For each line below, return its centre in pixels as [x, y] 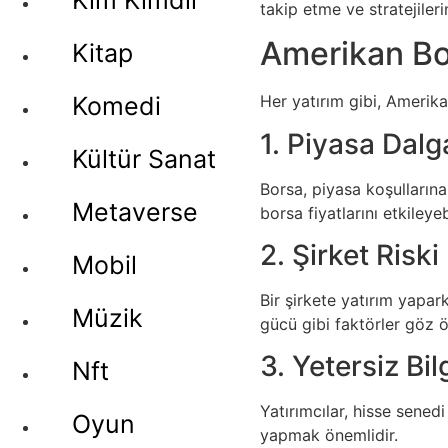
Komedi [116, 106]
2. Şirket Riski [349, 254]
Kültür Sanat [144, 159]
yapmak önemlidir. [329, 435]
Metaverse [135, 212]
